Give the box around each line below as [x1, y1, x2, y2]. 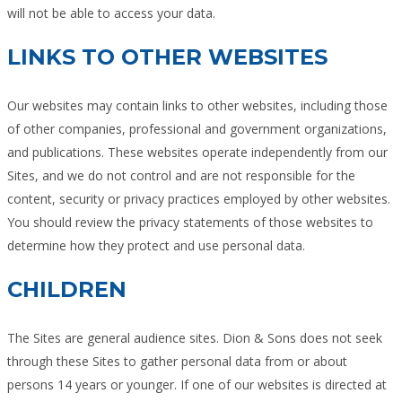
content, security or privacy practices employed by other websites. [7, 189, 390, 207]
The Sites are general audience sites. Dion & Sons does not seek [7, 328, 382, 346]
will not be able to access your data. [7, 4, 215, 22]
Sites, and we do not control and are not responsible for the [7, 166, 355, 184]
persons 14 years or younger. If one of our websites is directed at [7, 375, 387, 393]
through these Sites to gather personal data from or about [7, 352, 347, 370]
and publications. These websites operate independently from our [7, 143, 388, 161]
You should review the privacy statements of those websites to [7, 213, 373, 231]
